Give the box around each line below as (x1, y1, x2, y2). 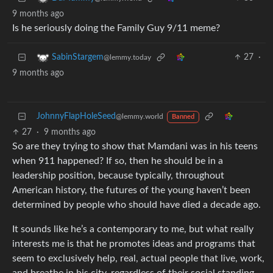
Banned (171, 114, 194, 121)
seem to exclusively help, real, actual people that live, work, (12, 253, 264, 264)
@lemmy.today (104, 54, 151, 62)
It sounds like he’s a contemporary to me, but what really (12, 224, 253, 235)
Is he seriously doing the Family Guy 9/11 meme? (12, 23, 220, 34)
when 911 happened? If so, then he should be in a (12, 156, 223, 166)
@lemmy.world (116, 113, 163, 121)
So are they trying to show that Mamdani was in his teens (12, 141, 258, 152)
